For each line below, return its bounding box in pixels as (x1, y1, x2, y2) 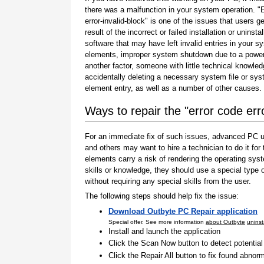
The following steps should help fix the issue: (85, 192, 239, 201)
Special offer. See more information (108, 218, 206, 225)
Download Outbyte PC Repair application (108, 206, 258, 216)
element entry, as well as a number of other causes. (85, 83, 262, 93)
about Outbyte (206, 218, 245, 225)
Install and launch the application (108, 227, 220, 236)
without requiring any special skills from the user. (85, 176, 251, 186)
